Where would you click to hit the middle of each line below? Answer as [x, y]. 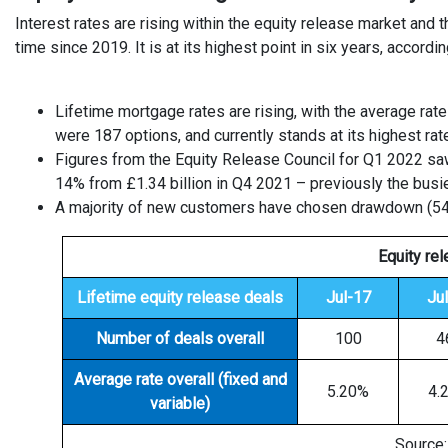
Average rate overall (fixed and [180, 379]
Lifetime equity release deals [180, 297]
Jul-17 [348, 297]
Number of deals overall [180, 338]
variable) [180, 403]
